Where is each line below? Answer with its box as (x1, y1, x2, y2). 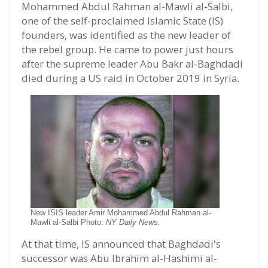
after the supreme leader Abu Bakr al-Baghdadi (22, 56, 243, 71)
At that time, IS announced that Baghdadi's (22, 237, 221, 251)
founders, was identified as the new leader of (22, 28, 231, 42)
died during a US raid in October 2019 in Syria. (22, 71, 239, 85)
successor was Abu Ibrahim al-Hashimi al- (22, 251, 217, 266)
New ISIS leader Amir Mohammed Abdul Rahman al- (31, 208, 211, 218)
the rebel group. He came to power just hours (22, 42, 233, 56)
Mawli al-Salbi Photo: (31, 218, 106, 227)
